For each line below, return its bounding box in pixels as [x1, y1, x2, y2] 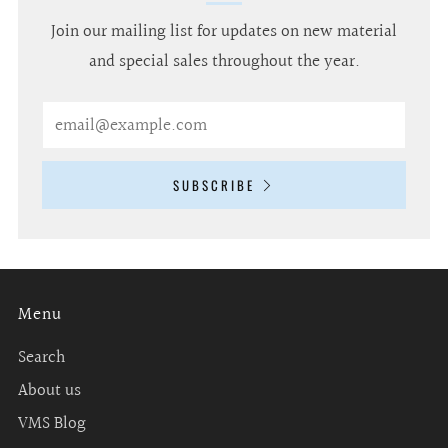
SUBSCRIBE [172, 175, 255, 196]
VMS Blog [18, 410, 86, 438]
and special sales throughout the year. [88, 48, 360, 76]
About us [18, 377, 81, 405]
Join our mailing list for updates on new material [51, 18, 397, 46]
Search [18, 344, 65, 372]
